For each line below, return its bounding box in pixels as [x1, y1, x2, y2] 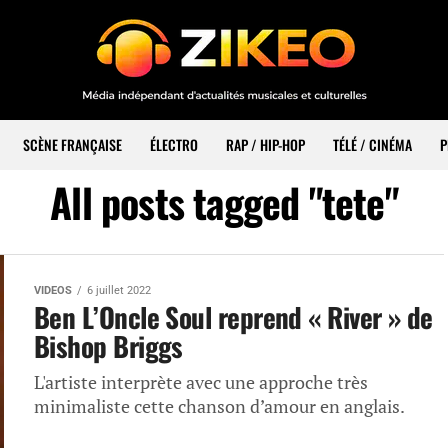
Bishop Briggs [34, 326, 183, 366]
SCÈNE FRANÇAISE [23, 134, 122, 155]
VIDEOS [34, 284, 72, 297]
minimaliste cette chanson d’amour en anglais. [34, 395, 405, 418]
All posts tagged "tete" [50, 172, 398, 232]
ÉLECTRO [150, 134, 198, 155]
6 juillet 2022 [87, 284, 151, 297]
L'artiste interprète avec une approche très [34, 371, 368, 394]
